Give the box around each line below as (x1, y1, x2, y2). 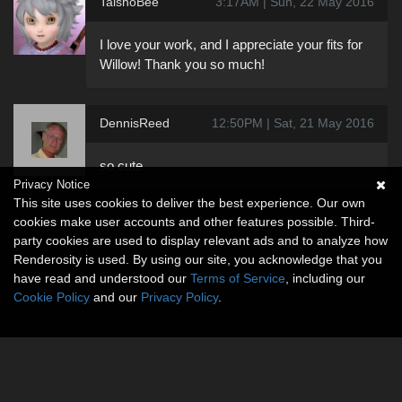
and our (90, 290, 141, 304)
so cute (100, 158, 143, 174)
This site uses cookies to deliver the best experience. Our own (13, 196, 365, 210)
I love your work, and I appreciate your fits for (100, 36, 363, 52)
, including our (285, 271, 365, 285)
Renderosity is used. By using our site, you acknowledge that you (13, 252, 382, 267)
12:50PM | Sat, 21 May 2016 (212, 116, 374, 131)
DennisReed (100, 116, 170, 131)
